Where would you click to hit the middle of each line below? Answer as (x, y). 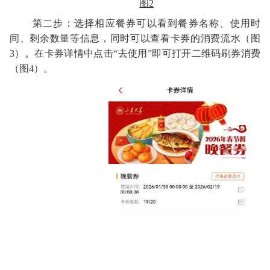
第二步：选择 (64, 24)
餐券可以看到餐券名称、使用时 (188, 24)
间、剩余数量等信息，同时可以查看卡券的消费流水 (125, 39)
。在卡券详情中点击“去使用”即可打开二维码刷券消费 (143, 54)
